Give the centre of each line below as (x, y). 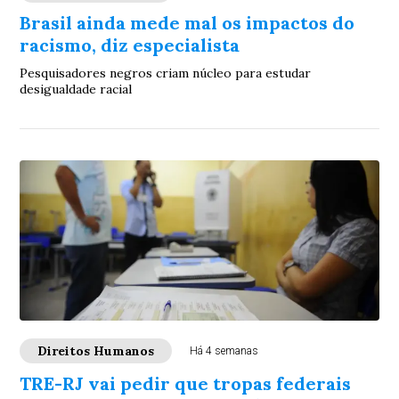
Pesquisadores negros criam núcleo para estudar (166, 73)
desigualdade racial (76, 89)
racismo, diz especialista (130, 45)
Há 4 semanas (224, 351)
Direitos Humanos (96, 351)
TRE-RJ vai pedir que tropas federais (186, 383)
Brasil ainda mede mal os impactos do (187, 23)
